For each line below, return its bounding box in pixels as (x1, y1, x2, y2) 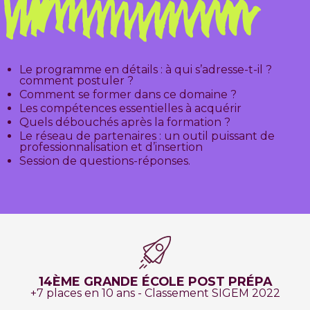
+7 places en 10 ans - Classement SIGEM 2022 (30, 286, 280, 300)
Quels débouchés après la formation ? (19, 116, 230, 129)
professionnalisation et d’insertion (19, 140, 203, 154)
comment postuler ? (19, 74, 134, 88)
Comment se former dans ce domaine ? (19, 88, 237, 102)
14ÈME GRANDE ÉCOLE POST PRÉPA (38, 274, 272, 289)
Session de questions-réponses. (19, 154, 190, 168)
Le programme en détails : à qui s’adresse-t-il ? (19, 63, 272, 77)
